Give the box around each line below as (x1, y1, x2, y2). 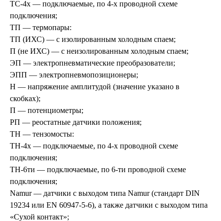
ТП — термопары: (10, 23, 72, 32)
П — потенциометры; (10, 106, 83, 114)
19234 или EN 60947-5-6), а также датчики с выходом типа (10, 200, 208, 209)
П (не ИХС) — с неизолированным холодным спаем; (10, 46, 188, 55)
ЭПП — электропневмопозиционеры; (10, 70, 138, 79)
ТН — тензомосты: (10, 129, 74, 138)
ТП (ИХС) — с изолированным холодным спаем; (10, 35, 176, 43)
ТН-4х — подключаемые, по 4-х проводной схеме (10, 141, 178, 150)
